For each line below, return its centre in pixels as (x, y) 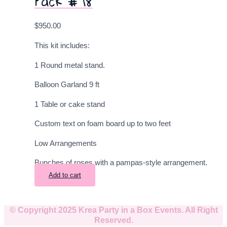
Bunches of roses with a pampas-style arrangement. (121, 163)
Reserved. (113, 220)
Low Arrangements (66, 143)
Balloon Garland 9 (64, 85)
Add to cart (65, 175)
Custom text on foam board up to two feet (103, 124)
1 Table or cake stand (70, 104)
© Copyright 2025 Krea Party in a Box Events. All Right (113, 210)
